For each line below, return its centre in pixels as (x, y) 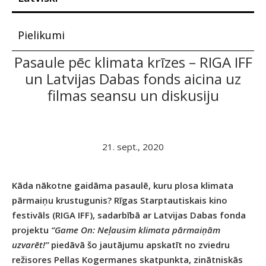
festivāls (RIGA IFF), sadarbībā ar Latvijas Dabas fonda (129, 215)
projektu (31, 229)
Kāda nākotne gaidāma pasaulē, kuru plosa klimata (123, 185)
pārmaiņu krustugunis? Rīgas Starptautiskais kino (120, 200)
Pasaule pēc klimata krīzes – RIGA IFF (133, 62)
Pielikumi (41, 35)
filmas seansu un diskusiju (133, 95)
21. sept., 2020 (133, 146)
